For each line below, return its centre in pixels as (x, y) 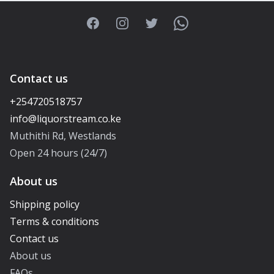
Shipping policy (45, 204)
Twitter (161, 22)
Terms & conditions (54, 221)
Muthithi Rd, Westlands (63, 135)
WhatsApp (197, 22)
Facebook (107, 22)
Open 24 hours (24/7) (58, 153)
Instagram (138, 22)
